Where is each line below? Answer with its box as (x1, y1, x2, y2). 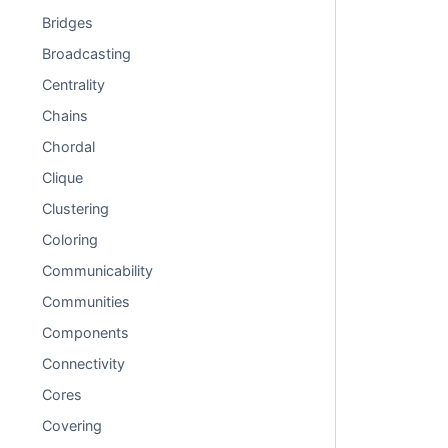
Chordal (42, 138, 96, 155)
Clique (42, 169, 84, 186)
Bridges (42, 14, 94, 31)
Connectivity (42, 355, 126, 372)
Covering (42, 417, 103, 434)
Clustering (42, 200, 110, 217)
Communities (42, 293, 131, 310)
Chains (42, 107, 89, 124)
